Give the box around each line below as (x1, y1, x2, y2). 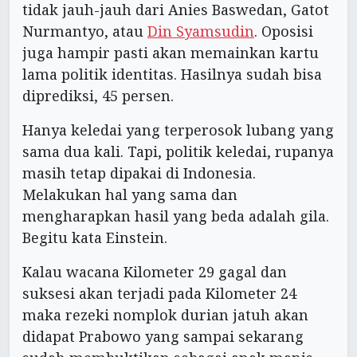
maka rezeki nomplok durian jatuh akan (22, 304, 308, 324)
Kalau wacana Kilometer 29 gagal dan (22, 261, 287, 281)
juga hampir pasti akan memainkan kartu (22, 42, 319, 62)
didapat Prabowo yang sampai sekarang (22, 326, 304, 346)
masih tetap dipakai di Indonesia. (22, 163, 256, 182)
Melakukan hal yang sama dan (22, 184, 237, 204)
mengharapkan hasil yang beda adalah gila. (22, 206, 329, 226)
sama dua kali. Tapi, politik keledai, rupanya (22, 141, 334, 161)
